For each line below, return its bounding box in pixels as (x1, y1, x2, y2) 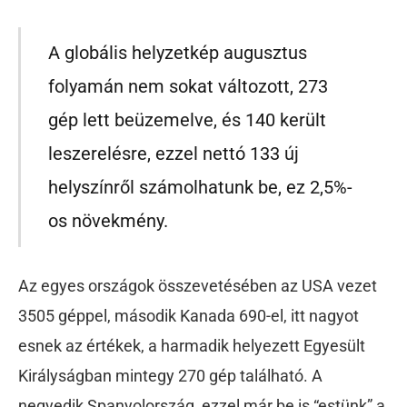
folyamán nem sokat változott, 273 (48, 75, 329, 98)
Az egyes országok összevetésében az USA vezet (18, 276, 377, 296)
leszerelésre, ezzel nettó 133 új (48, 143, 300, 165)
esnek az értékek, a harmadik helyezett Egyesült (18, 336, 365, 356)
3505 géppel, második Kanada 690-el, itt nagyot (18, 306, 359, 326)
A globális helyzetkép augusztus (48, 42, 308, 65)
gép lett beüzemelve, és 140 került (48, 109, 327, 132)
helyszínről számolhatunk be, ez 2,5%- (48, 176, 353, 199)
